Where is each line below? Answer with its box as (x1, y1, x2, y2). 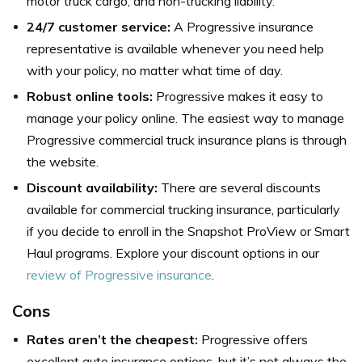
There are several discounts (161, 179, 321, 196)
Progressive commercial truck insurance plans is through (27, 132, 347, 149)
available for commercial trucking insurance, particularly (27, 201, 340, 218)
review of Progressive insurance (27, 267, 212, 284)
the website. (27, 154, 99, 170)
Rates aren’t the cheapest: (27, 331, 201, 348)
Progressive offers (201, 331, 308, 348)
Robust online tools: (27, 88, 156, 105)
